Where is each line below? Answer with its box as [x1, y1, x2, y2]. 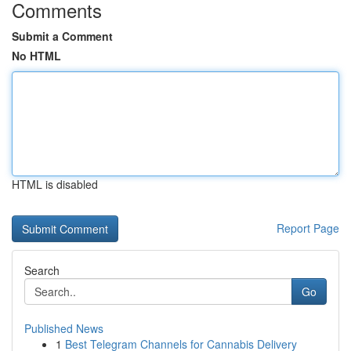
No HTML [12, 48, 61, 63]
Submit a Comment [12, 28, 113, 44]
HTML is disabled [12, 176, 98, 192]
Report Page [277, 220, 339, 236]
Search [24, 262, 60, 278]
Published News [24, 320, 103, 336]
